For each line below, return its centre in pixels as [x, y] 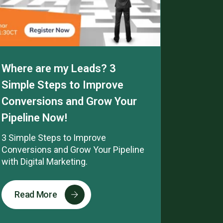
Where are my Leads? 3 [59, 68]
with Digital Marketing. [45, 161]
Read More [36, 195]
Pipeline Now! [35, 117]
